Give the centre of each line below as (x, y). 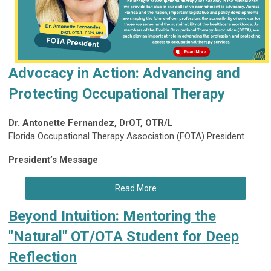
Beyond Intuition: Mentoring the (112, 216)
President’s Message (53, 160)
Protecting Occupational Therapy (117, 94)
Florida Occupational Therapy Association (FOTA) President (126, 136)
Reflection (43, 257)
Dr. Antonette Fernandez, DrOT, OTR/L (91, 123)
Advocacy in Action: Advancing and (124, 73)
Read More (135, 188)
